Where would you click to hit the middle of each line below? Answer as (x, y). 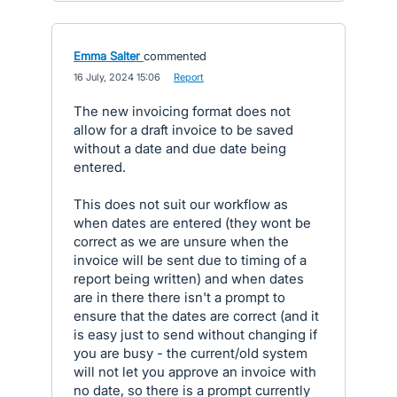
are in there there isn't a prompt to (179, 297)
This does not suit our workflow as (181, 204)
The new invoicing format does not (182, 111)
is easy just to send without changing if (195, 335)
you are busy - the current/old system (191, 353)
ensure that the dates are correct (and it (196, 316)
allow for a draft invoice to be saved (183, 130)
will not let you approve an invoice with (195, 372)
